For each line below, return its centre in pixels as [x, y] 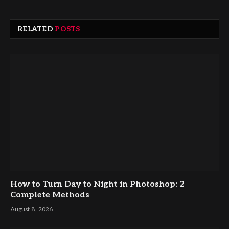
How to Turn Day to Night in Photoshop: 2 [97, 185]
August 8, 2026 [31, 210]
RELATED [36, 29]
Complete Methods [50, 195]
